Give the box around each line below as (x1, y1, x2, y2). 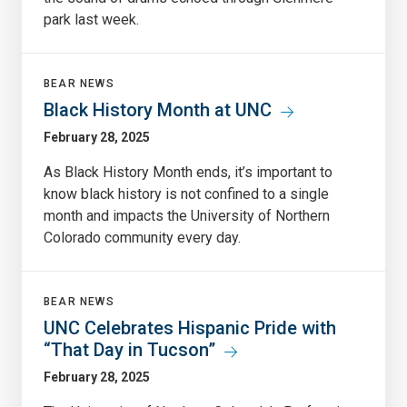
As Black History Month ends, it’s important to (44, 163, 333, 181)
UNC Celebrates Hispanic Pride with (44, 316, 336, 339)
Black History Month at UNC (44, 98, 272, 121)
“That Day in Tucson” (44, 338, 215, 361)
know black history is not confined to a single (44, 184, 329, 203)
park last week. (44, 10, 139, 28)
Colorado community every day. (44, 228, 241, 246)
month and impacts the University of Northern (44, 206, 330, 224)
